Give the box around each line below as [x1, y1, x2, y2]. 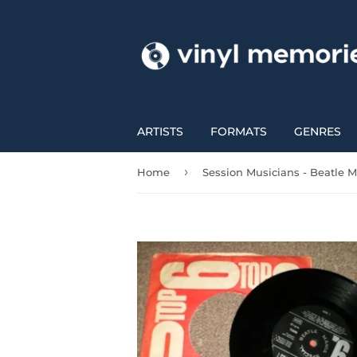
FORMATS [210, 124, 267, 139]
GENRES [294, 124, 341, 139]
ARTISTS [137, 124, 183, 139]
